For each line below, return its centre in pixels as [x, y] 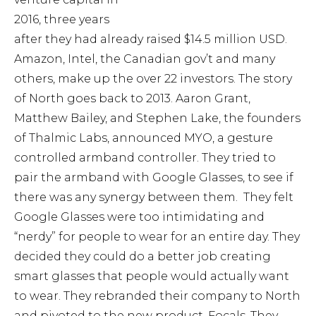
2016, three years [62, 19]
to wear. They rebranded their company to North [157, 296]
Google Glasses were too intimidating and [139, 217]
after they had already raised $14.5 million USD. [151, 39]
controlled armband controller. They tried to [145, 157]
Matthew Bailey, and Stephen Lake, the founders [157, 118]
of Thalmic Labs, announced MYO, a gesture [144, 138]
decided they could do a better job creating [142, 256]
